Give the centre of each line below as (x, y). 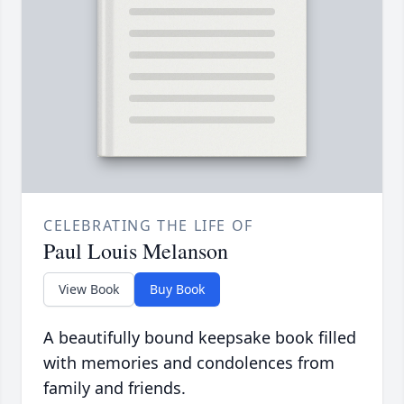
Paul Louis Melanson (136, 251)
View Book (89, 289)
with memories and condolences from (189, 363)
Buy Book (177, 289)
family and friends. (115, 388)
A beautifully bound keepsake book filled (200, 338)
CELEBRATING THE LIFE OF (148, 226)
